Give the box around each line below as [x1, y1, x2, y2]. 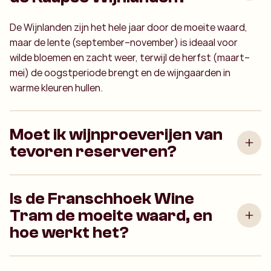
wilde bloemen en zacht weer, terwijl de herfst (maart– [10, 50, 250, 64]
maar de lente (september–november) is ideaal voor [10, 35, 238, 49]
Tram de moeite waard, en [10, 205, 212, 225]
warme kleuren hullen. [10, 80, 103, 94]
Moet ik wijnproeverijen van [10, 124, 223, 144]
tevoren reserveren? [10, 141, 177, 161]
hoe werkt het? [10, 222, 129, 242]
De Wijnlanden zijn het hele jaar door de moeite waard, [10, 20, 247, 34]
